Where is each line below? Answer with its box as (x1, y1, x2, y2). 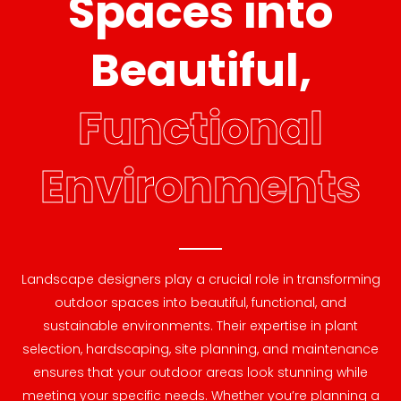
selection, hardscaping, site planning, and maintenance (22, 339, 379, 358)
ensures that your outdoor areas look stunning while (33, 363, 368, 381)
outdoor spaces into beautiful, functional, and (55, 293, 346, 311)
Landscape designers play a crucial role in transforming (21, 269, 380, 288)
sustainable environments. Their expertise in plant (43, 316, 358, 335)
